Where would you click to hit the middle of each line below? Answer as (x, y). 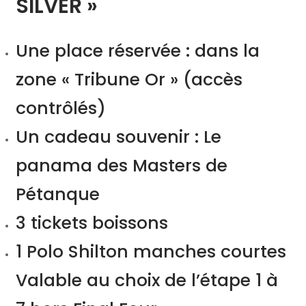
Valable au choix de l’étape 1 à (147, 280)
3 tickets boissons (92, 223)
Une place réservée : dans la (138, 51)
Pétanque (58, 194)
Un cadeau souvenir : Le (119, 137)
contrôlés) (61, 108)
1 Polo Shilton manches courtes (151, 251)
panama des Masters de (122, 165)
